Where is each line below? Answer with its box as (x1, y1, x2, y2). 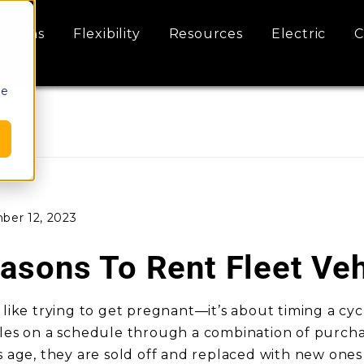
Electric (271, 26, 327, 41)
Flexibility (72, 26, 141, 41)
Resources (168, 26, 243, 41)
